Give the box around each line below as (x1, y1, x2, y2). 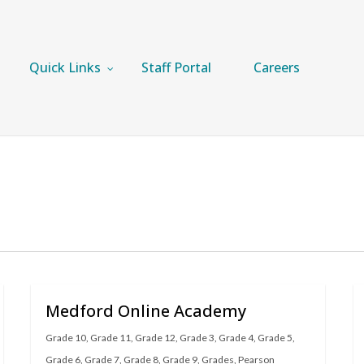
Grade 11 (90, 331, 131, 344)
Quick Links (28, 58, 101, 76)
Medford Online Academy (45, 300, 246, 322)
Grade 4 (219, 331, 253, 344)
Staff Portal (141, 58, 211, 76)
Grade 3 (180, 331, 214, 344)
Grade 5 (258, 331, 292, 344)
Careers (253, 58, 300, 76)
